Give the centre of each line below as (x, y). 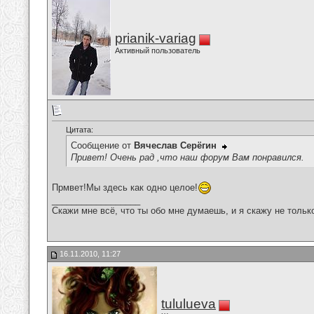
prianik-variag (156, 38)
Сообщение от (102, 146)
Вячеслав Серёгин (175, 146)
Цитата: (80, 130)
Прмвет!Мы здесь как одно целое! (125, 187)
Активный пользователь (158, 50)
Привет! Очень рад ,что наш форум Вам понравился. (187, 157)
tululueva (189, 304)
